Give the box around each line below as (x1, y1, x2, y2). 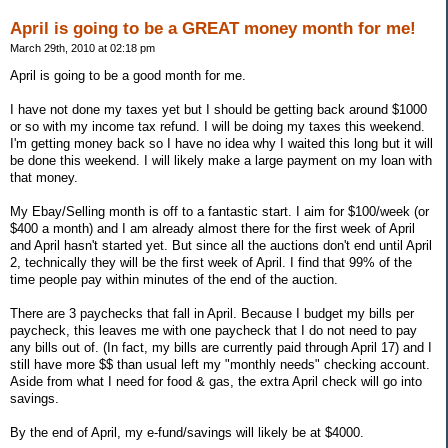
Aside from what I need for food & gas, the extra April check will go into (10, 373, 422, 389)
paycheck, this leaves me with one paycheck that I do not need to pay (10, 322, 417, 338)
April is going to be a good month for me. (10, 67, 246, 83)
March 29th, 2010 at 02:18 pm (10, 41, 155, 54)
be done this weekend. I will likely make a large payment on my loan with (10, 152, 432, 168)
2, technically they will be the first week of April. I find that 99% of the (10, 254, 412, 270)
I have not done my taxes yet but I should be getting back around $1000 (10, 101, 427, 117)
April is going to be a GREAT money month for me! (10, 18, 416, 38)
